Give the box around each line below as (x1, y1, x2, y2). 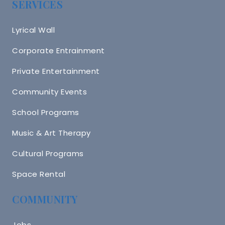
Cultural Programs (12, 148, 84, 159)
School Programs (12, 106, 79, 118)
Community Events (12, 86, 87, 97)
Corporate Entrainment (12, 45, 105, 56)
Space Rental (12, 168, 65, 179)
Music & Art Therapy (12, 127, 91, 138)
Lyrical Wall (12, 24, 55, 35)
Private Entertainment (12, 65, 100, 76)
